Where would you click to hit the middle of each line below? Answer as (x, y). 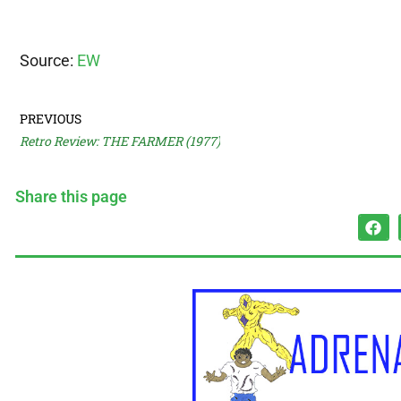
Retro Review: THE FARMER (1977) (120, 141)
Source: (48, 61)
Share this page (71, 197)
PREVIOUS (51, 119)
